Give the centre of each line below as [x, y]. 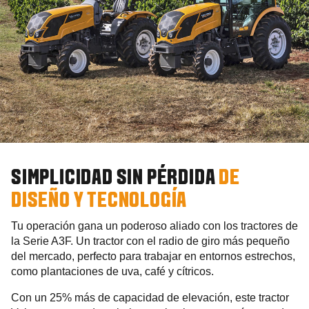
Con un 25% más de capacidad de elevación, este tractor [150, 297]
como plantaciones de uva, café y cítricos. [112, 271]
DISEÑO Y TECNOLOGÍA [99, 201]
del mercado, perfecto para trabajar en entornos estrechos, [153, 256]
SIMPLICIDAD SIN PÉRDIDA [115, 178]
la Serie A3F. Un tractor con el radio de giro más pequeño [150, 241]
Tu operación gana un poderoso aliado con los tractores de [154, 226]
